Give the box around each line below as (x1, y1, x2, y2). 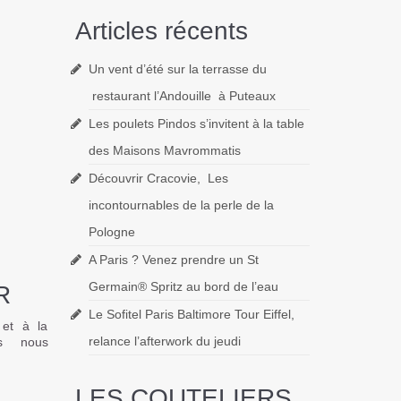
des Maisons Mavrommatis (88, 142, 241, 158)
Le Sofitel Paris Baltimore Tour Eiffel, (88, 306, 294, 321)
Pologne (88, 224, 135, 239)
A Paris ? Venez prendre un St (88, 252, 259, 267)
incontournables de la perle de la (88, 197, 274, 212)
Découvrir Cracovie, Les (88, 170, 228, 185)
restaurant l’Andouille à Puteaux (88, 88, 276, 103)
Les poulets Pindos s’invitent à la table (88, 115, 304, 131)
